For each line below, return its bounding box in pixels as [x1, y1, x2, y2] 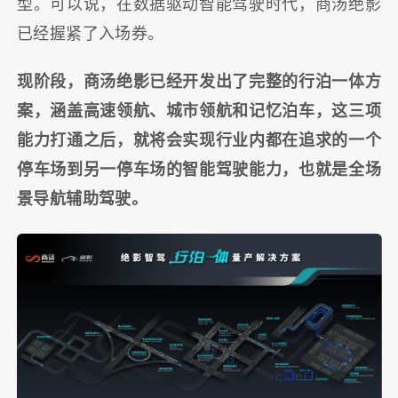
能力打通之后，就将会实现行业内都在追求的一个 [17, 131, 381, 150]
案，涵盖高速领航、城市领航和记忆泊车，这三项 [17, 102, 381, 121]
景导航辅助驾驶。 [17, 190, 147, 209]
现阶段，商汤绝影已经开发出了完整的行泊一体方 [17, 73, 381, 92]
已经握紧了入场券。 [17, 24, 164, 43]
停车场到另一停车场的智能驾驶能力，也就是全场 [17, 161, 381, 179]
